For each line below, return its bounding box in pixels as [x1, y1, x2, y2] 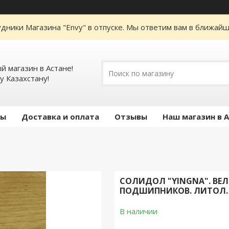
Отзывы [114, 111, 147, 122]
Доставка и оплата [21, 111, 99, 122]
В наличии [119, 206, 157, 216]
